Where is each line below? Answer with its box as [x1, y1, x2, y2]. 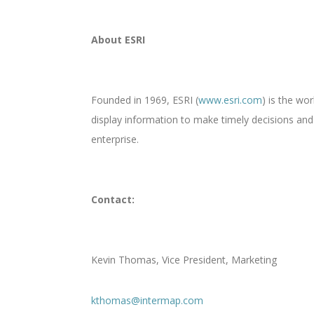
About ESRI [91, 33, 145, 46]
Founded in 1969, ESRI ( [91, 93, 198, 107]
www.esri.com [198, 93, 262, 107]
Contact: [91, 193, 135, 206]
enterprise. [91, 132, 139, 146]
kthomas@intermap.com [91, 294, 203, 307]
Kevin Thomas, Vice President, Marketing [91, 253, 277, 266]
